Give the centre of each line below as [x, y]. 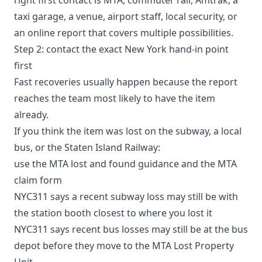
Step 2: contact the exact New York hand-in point [121, 49]
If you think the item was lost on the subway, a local [128, 131]
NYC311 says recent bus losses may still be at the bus [131, 229]
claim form [38, 180]
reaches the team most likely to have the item [115, 98]
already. [31, 114]
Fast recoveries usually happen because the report [126, 82]
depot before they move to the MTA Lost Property [124, 245]
